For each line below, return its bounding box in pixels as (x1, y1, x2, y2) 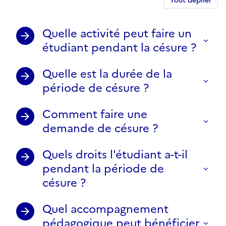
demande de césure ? (42, 120, 158, 137)
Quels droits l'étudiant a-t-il (42, 146, 188, 163)
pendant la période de (42, 160, 164, 177)
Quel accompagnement (42, 200, 168, 217)
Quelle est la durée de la (42, 65, 172, 82)
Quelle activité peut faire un (42, 25, 192, 42)
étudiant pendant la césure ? (42, 39, 196, 56)
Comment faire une (42, 105, 147, 123)
